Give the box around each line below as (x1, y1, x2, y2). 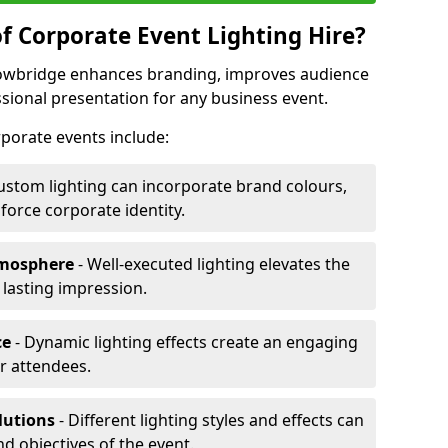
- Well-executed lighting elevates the (74, 253, 350, 275)
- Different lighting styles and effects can (55, 409, 364, 431)
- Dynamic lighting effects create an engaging (11, 331, 358, 353)
